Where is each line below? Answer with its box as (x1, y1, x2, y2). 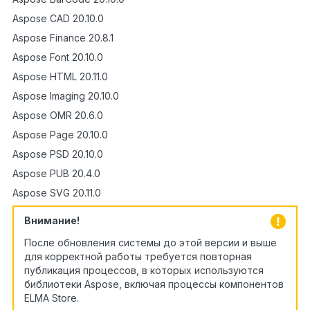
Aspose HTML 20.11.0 (12, 70, 108, 82)
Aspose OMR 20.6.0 (12, 109, 103, 121)
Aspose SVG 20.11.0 (12, 186, 101, 199)
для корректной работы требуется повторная (24, 250, 252, 262)
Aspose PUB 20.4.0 (12, 167, 100, 179)
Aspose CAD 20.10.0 (12, 12, 104, 24)
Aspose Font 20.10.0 (12, 51, 103, 63)
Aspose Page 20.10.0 (12, 128, 108, 140)
